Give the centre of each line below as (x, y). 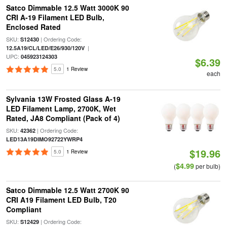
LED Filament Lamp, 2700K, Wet (61, 108)
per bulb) (207, 166)
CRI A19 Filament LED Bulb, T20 (61, 200)
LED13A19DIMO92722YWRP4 (44, 139)
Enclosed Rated (33, 27)
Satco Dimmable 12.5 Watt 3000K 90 (67, 8)
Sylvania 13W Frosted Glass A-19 (63, 99)
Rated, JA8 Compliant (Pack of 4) (63, 118)
